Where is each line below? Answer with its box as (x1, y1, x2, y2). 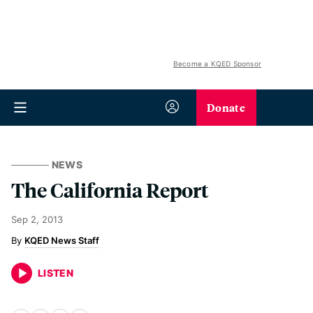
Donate (207, 99, 245, 115)
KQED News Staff (24, 235, 99, 246)
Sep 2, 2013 (11, 214, 63, 225)
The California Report (11, 177, 209, 203)
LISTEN (38, 267, 74, 279)
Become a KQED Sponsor (173, 59, 261, 68)
